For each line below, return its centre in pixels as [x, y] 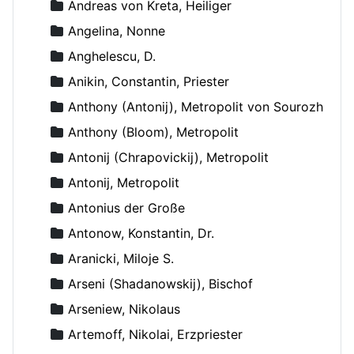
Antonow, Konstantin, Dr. [141, 233]
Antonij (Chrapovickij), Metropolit [168, 157]
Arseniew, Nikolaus [124, 309]
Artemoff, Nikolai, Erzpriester [155, 334]
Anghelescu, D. [112, 56]
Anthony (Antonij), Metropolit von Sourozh [196, 106]
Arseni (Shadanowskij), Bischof [160, 283]
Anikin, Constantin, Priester [149, 81]
